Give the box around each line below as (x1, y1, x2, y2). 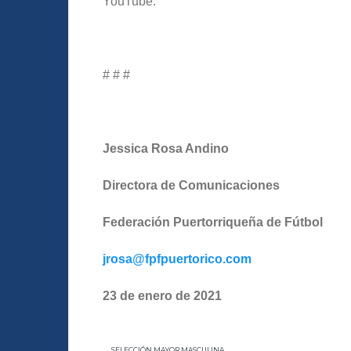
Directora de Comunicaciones (103, 179, 280, 193)
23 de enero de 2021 (103, 289, 222, 303)
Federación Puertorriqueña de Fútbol (103, 215, 323, 230)
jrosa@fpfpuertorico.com (103, 252, 251, 266)
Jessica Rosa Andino (103, 142, 229, 156)
